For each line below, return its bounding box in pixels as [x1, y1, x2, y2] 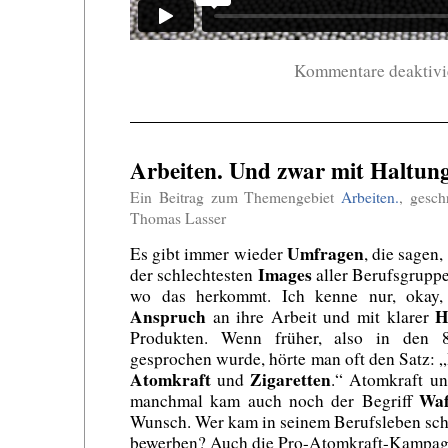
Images [257, 262, 312, 288]
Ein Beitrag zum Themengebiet [130, 187, 342, 208]
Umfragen [286, 241, 364, 267]
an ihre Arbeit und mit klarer [206, 305, 436, 329]
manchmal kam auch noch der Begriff [130, 389, 419, 413]
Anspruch [130, 304, 206, 330]
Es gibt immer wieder [130, 242, 287, 266]
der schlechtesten [130, 263, 258, 287]
